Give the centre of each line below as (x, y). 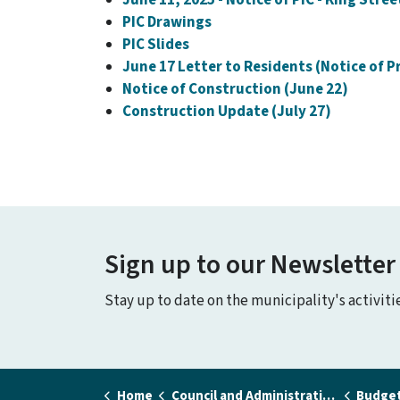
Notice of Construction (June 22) (235, 89)
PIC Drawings (167, 22)
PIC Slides (156, 44)
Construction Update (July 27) (227, 111)
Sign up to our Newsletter (250, 264)
